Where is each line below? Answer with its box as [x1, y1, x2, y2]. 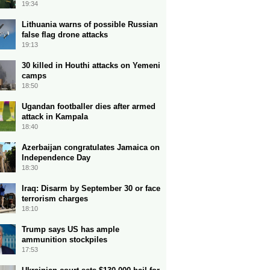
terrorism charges [22, 194, 88, 203]
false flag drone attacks [22, 30, 108, 39]
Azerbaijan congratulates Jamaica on [22, 143, 160, 152]
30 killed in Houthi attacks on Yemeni [22, 61, 160, 70]
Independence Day [22, 153, 90, 162]
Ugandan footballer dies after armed [22, 102, 155, 111]
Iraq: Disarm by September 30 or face [22, 184, 160, 193]
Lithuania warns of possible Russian [22, 20, 158, 29]
